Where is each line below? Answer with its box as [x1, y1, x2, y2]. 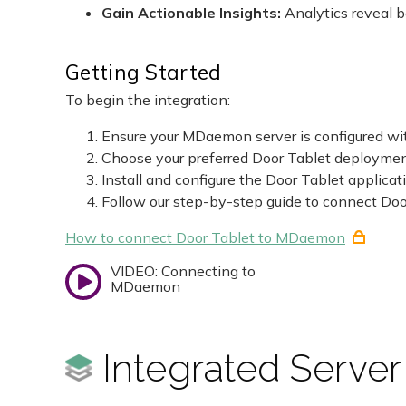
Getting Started [65, 59, 222, 86]
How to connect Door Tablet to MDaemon [65, 228, 345, 247]
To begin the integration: [65, 91, 230, 110]
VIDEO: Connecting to [111, 262, 256, 281]
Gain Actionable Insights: [101, 4, 285, 23]
